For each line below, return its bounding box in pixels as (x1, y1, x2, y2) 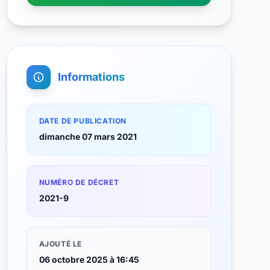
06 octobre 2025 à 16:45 (39, 254, 139, 265)
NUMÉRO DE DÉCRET (39, 178, 119, 187)
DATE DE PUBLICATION (39, 116, 127, 125)
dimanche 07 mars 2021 (39, 131, 137, 142)
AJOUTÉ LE (39, 239, 83, 248)
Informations (57, 71, 125, 83)
